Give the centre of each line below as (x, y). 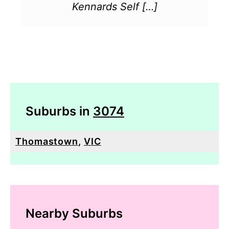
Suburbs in (59, 111)
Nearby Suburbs (74, 213)
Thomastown (47, 141)
